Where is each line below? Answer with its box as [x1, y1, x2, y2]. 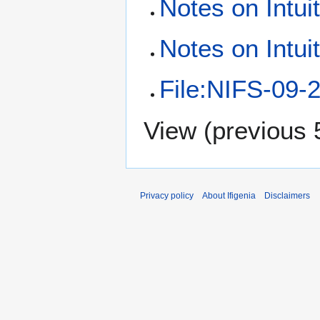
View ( [144, 116, 212, 144]
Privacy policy [140, 190, 194, 201]
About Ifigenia [202, 190, 256, 201]
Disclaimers [264, 190, 310, 201]
